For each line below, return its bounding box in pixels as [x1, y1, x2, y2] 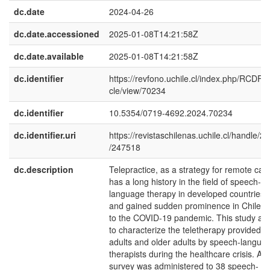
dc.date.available [14, 50, 84, 62]
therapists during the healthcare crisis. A [109, 248, 262, 260]
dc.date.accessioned [14, 28, 99, 40]
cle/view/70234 [109, 84, 166, 96]
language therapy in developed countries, [109, 187, 267, 199]
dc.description [14, 163, 74, 175]
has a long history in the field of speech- [109, 175, 261, 187]
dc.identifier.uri [14, 129, 76, 141]
